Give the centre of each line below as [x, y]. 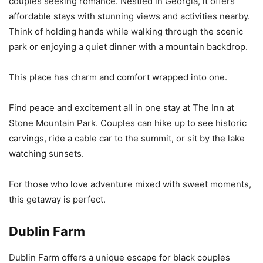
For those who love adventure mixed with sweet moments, [130, 184]
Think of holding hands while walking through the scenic [126, 31]
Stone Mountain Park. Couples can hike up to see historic [128, 123]
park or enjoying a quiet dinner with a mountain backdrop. [128, 46]
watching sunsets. [46, 153]
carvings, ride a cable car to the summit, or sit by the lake [127, 138]
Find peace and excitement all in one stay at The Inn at [122, 107]
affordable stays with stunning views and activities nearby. [129, 16]
